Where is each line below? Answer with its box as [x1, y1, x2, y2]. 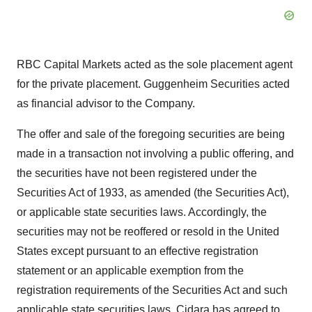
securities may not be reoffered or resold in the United [17, 226, 279, 238]
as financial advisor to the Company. [17, 97, 195, 110]
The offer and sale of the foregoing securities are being [17, 128, 285, 141]
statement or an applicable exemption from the [17, 265, 244, 277]
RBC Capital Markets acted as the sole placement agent [17, 58, 292, 71]
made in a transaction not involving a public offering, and [17, 148, 294, 160]
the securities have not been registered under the [17, 167, 257, 180]
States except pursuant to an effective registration [17, 245, 258, 258]
